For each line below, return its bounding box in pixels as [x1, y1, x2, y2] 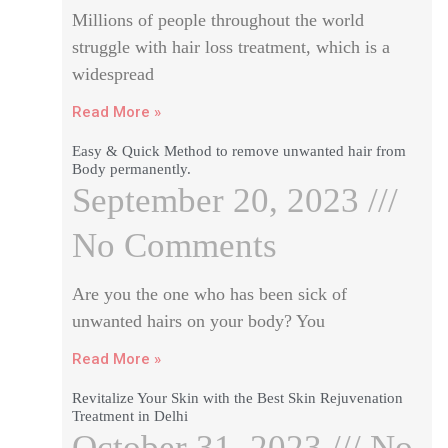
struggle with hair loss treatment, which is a [71, 37, 390, 57]
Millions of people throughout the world [71, 10, 364, 30]
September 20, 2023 [71, 181, 368, 220]
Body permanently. [71, 161, 195, 177]
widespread [71, 64, 154, 84]
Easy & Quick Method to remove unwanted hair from [71, 143, 406, 159]
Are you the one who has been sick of [71, 284, 347, 304]
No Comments [71, 226, 277, 265]
